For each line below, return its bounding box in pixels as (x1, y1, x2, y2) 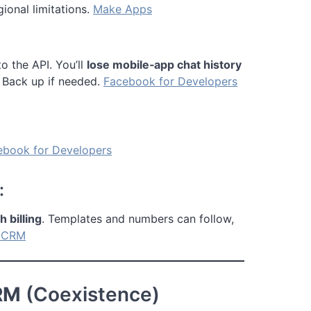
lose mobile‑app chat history (87, 57, 242, 72)
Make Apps (93, 1, 152, 16)
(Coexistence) (21, 282, 160, 306)
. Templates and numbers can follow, (42, 211, 234, 226)
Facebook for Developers (103, 74, 237, 88)
